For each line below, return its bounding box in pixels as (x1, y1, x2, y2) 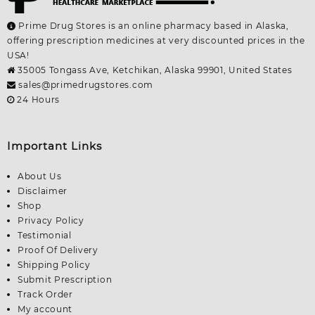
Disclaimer (18, 186, 67, 197)
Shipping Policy (18, 259, 91, 271)
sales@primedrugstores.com (15, 79, 153, 90)
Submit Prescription (18, 274, 112, 285)
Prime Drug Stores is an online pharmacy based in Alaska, (15, 20, 289, 31)
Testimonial (18, 230, 72, 241)
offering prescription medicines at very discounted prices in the (7, 34, 305, 46)
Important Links (7, 139, 102, 153)
